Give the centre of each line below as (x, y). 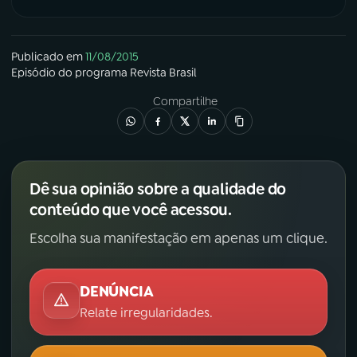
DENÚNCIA (117, 292)
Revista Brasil (163, 73)
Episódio (33, 73)
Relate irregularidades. (146, 313)
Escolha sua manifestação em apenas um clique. (178, 239)
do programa (93, 73)
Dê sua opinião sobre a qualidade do (158, 189)
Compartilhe (185, 102)
